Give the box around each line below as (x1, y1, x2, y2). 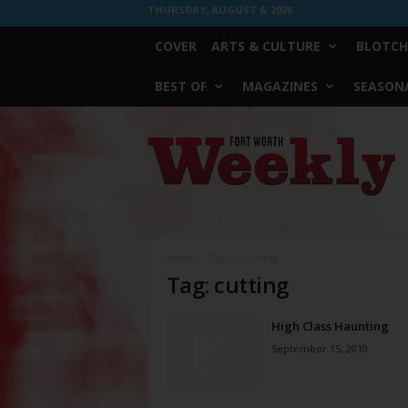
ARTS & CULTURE (210, 37, 321, 55)
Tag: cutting (166, 270, 289, 300)
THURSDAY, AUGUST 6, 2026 (147, 3, 292, 16)
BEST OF (154, 77, 207, 95)
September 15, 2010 (270, 342, 368, 355)
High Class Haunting (270, 318, 389, 334)
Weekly (146, 154, 186, 168)
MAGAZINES (241, 77, 318, 95)
